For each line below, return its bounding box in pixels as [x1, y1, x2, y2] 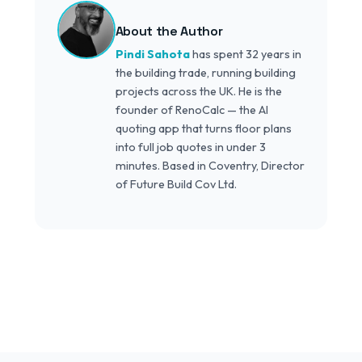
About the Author [115, 23, 223, 40]
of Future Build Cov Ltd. [115, 177, 237, 192]
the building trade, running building [115, 65, 296, 81]
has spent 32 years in [189, 47, 301, 62]
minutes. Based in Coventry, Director [115, 158, 305, 174]
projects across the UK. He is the [115, 84, 282, 99]
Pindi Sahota [115, 47, 190, 62]
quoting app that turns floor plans [115, 121, 292, 137]
